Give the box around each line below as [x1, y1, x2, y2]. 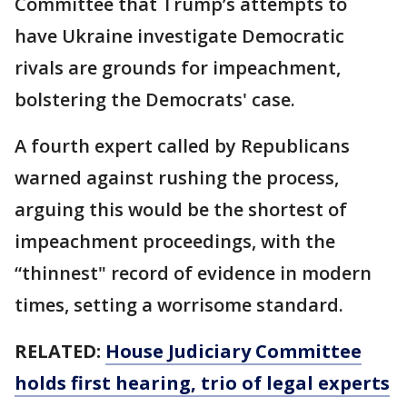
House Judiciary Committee [105, 338, 362, 363]
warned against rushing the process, [15, 164, 339, 190]
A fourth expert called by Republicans [15, 133, 350, 158]
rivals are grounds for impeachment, [15, 55, 341, 80]
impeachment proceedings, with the [15, 228, 335, 253]
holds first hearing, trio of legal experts [15, 370, 390, 395]
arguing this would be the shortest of [15, 196, 347, 222]
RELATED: [15, 338, 105, 363]
